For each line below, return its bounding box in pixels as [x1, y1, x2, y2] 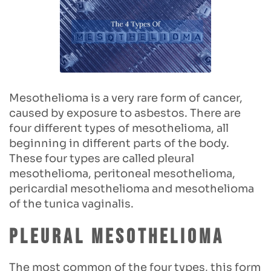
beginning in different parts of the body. [9, 136, 229, 150]
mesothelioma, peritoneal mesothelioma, [9, 166, 235, 180]
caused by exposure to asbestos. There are [9, 106, 241, 120]
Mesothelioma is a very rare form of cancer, [9, 91, 243, 105]
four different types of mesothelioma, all [9, 121, 229, 135]
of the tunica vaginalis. [9, 197, 134, 211]
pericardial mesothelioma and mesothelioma [9, 181, 254, 195]
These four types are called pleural [9, 151, 194, 165]
